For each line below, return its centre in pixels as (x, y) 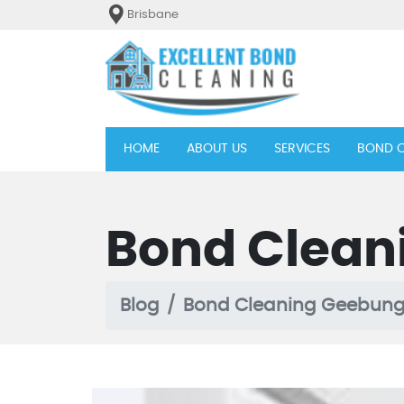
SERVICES (302, 148)
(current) (188, 147)
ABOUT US (217, 148)
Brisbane (153, 14)
